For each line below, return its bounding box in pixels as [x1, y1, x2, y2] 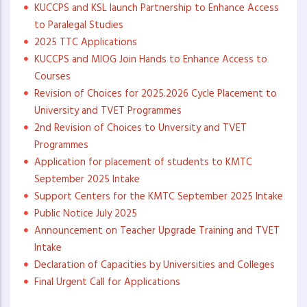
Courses [34, 69, 71, 86]
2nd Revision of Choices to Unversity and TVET [34, 120, 247, 137]
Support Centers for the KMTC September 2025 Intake [34, 188, 283, 206]
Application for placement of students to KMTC [34, 154, 252, 171]
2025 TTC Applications [34, 34, 137, 51]
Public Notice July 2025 [34, 206, 137, 223]
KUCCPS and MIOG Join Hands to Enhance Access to [34, 51, 267, 69]
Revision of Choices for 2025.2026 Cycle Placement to [34, 86, 277, 103]
